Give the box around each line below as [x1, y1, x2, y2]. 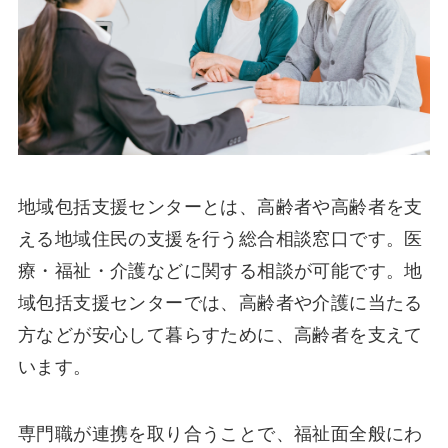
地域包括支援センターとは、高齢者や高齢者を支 [17, 196, 423, 217]
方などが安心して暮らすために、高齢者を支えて [17, 324, 423, 345]
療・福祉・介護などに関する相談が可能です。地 [17, 260, 423, 281]
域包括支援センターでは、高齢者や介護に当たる [17, 292, 423, 313]
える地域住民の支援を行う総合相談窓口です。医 [17, 228, 423, 249]
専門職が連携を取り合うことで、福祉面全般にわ [17, 424, 423, 445]
